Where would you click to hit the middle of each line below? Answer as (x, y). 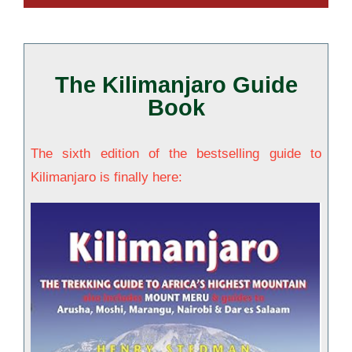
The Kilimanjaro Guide (176, 85)
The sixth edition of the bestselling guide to (176, 154)
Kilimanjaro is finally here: (106, 178)
